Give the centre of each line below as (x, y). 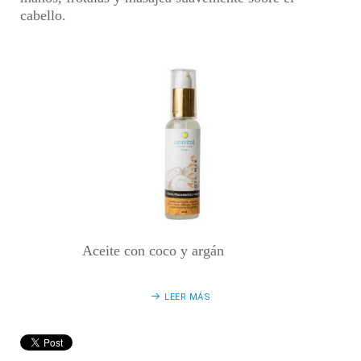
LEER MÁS (188, 297)
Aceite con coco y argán (153, 251)
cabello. (43, 15)
